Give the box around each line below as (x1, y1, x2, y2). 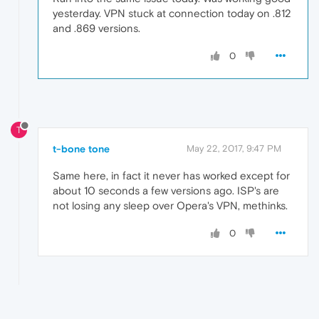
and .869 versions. (53, 21, 140, 34)
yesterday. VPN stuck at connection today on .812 (53, 6, 291, 19)
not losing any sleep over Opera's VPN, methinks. (53, 199, 288, 212)
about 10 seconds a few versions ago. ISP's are (53, 184, 279, 197)
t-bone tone (53, 143, 110, 155)
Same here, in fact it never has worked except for (53, 169, 290, 182)
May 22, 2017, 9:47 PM (187, 143, 281, 155)
